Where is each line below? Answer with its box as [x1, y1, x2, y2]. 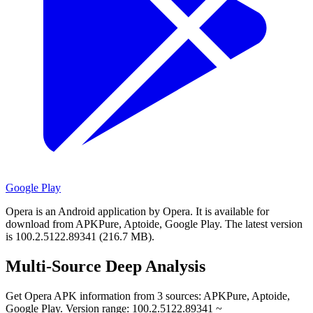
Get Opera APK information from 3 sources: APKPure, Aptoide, [6, 289, 290, 302]
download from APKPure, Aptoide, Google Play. [6, 217, 222, 230]
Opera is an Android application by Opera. [6, 205, 193, 217]
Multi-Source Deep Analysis [6, 256, 205, 275]
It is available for [196, 205, 269, 217]
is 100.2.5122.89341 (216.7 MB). [6, 230, 154, 242]
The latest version [225, 217, 303, 230]
